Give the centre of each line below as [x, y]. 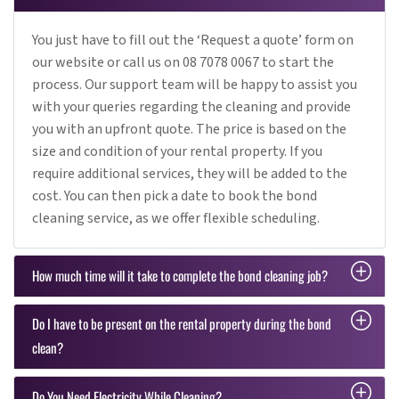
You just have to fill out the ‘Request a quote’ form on [193, 41]
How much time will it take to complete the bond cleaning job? [180, 275]
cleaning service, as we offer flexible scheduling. [176, 219]
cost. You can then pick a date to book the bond [175, 196]
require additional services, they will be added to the [190, 174]
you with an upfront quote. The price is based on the [189, 130]
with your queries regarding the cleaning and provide [191, 107]
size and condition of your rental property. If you [177, 152]
